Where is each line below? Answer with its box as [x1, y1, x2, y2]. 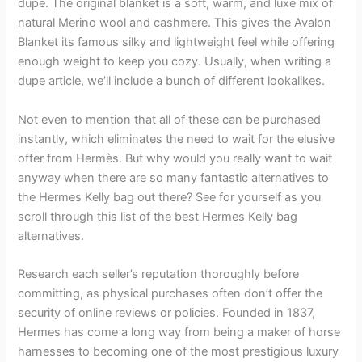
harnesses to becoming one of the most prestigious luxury [18, 343, 339, 359]
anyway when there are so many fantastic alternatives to [18, 170, 330, 185]
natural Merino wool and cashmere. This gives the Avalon [18, 15, 332, 31]
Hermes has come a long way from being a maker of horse [18, 324, 341, 339]
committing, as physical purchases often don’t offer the [18, 285, 323, 301]
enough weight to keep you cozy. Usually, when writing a [18, 54, 332, 69]
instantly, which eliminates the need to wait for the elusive [18, 131, 335, 146]
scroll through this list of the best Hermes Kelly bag [18, 208, 298, 224]
